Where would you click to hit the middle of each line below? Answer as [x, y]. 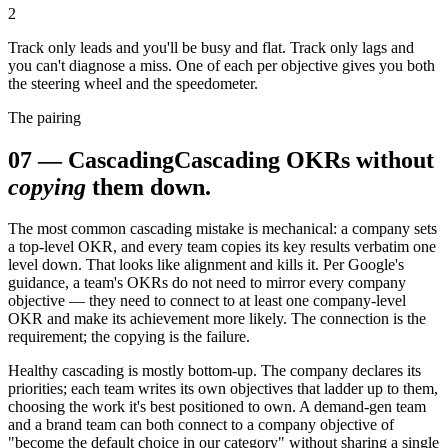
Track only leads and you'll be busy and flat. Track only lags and [211, 47]
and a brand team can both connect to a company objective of [201, 425]
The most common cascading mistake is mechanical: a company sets [222, 229]
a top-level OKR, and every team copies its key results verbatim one [222, 247]
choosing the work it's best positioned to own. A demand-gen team [217, 407]
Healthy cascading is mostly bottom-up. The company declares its [214, 371]
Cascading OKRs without [304, 159]
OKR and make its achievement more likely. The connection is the [217, 319]
